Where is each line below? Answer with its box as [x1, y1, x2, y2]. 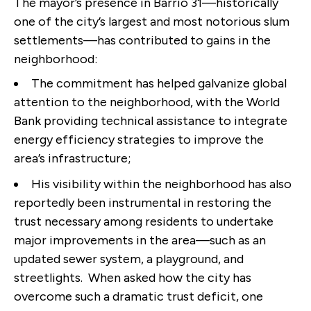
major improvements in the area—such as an [14, 233, 266, 249]
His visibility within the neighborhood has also [31, 176, 292, 192]
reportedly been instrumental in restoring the [14, 195, 271, 211]
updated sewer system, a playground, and [14, 251, 244, 267]
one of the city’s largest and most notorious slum [14, 14, 289, 30]
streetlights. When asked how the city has [14, 270, 251, 286]
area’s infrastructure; [14, 151, 131, 167]
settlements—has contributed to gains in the [14, 33, 271, 49]
